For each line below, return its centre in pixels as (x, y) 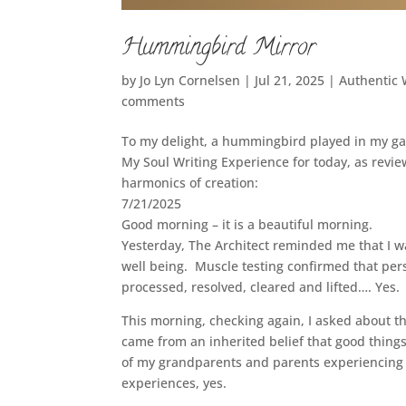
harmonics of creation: (190, 182)
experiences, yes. (174, 382)
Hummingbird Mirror (219, 48)
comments (154, 101)
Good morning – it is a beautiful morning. (247, 224)
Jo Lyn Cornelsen (190, 80)
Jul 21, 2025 (290, 80)
